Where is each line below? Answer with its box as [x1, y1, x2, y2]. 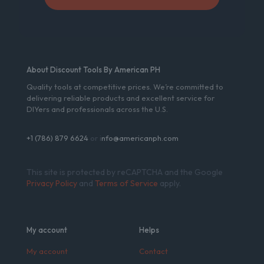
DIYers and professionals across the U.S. [27, 104, 168, 114]
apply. [158, 177, 181, 189]
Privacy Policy [27, 177, 77, 189]
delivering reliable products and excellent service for [27, 93, 214, 103]
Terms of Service [95, 177, 158, 189]
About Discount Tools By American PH [27, 64, 160, 74]
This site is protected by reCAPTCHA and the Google [27, 166, 223, 177]
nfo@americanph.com [101, 133, 179, 143]
